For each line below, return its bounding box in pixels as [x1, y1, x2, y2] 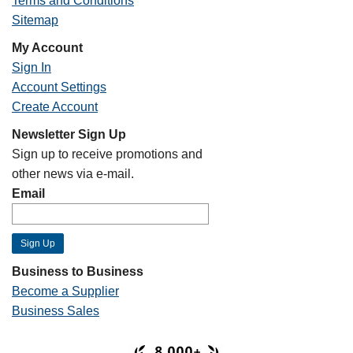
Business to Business [12, 265, 143, 278]
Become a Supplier [12, 284, 119, 298]
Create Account [12, 100, 98, 113]
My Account [12, 41, 83, 54]
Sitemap [12, 13, 58, 27]
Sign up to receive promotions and [12, 147, 203, 161]
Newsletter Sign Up [12, 128, 126, 141]
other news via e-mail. [12, 167, 134, 180]
